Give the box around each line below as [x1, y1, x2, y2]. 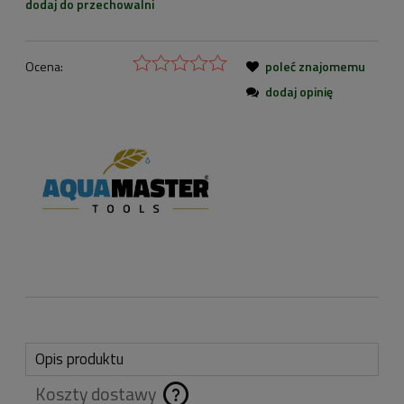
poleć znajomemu [265, 57, 365, 77]
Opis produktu [35, 347, 124, 372]
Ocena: [25, 57, 63, 77]
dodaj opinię [265, 82, 333, 102]
